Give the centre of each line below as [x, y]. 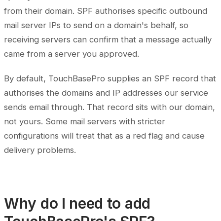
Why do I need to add [77, 203]
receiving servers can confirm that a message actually [108, 40]
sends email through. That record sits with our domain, [110, 107]
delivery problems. [40, 150]
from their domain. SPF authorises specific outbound [106, 11]
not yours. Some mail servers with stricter [85, 122]
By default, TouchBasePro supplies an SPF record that [110, 79]
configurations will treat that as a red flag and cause [104, 136]
